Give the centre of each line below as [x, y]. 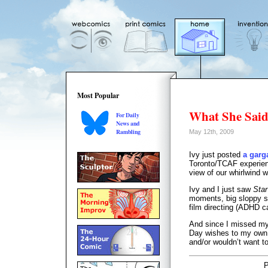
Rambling [128, 132]
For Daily [128, 115]
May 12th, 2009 [211, 132]
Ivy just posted [216, 155]
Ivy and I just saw [221, 189]
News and [128, 123]
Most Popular [98, 95]
